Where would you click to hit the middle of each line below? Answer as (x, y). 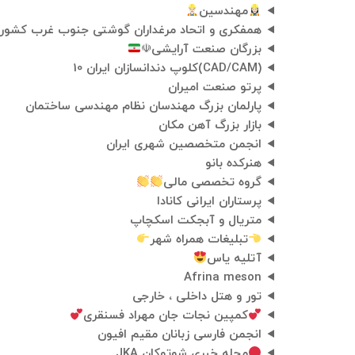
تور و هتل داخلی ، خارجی (197, 297)
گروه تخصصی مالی (213, 183)
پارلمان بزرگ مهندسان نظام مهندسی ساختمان (144, 107)
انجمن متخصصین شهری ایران (184, 145)
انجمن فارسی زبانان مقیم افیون (180, 335)
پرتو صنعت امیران (215, 88)
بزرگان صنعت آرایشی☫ (202, 50)
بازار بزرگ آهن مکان (210, 126)
